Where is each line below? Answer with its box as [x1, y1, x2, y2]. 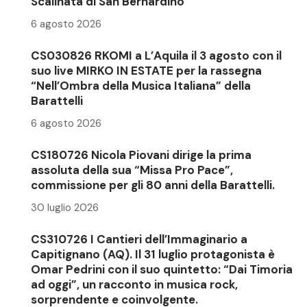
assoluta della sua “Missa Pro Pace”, [31, 162, 233, 177]
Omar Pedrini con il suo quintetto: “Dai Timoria [31, 261, 293, 277]
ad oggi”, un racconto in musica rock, [31, 276, 238, 292]
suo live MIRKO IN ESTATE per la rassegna [31, 62, 262, 78]
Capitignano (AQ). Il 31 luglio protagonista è [31, 246, 275, 262]
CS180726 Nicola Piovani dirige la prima [31, 147, 251, 162]
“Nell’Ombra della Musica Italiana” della [31, 77, 251, 93]
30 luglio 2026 [31, 200, 99, 214]
